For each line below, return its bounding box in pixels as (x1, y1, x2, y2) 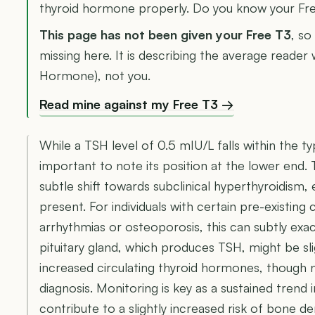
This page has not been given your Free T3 (39, 27, 291, 43)
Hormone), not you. (39, 67, 150, 84)
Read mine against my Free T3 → (39, 96, 234, 112)
